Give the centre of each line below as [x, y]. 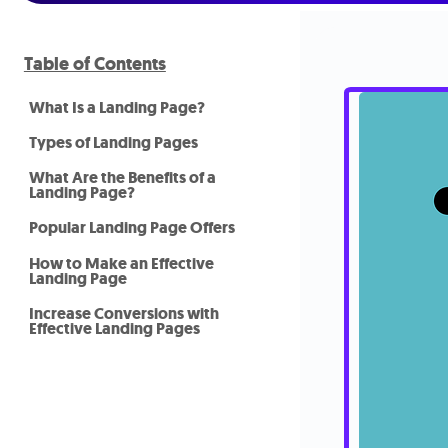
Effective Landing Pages [114, 328]
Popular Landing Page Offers [131, 228]
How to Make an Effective [121, 263]
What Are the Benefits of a [122, 178]
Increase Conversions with [123, 313]
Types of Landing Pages [113, 142]
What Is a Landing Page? [116, 107]
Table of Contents [94, 64]
